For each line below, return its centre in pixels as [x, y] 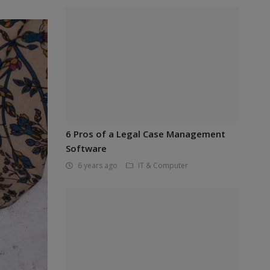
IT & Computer [163, 165]
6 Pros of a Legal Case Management [145, 134]
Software [86, 148]
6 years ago [97, 165]
